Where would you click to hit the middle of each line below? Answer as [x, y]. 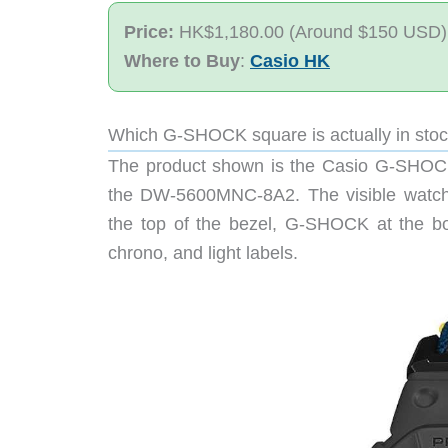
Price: [151, 32]
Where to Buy [182, 61]
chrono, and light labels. [203, 253]
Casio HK [290, 61]
